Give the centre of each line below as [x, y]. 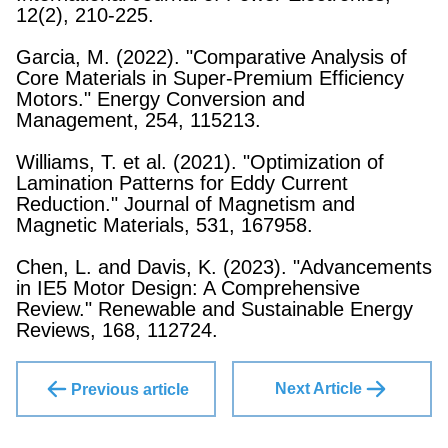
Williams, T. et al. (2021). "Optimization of [200, 162]
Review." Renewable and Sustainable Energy [214, 309]
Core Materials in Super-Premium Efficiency [210, 78]
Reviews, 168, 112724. [117, 330]
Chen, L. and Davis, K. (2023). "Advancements [224, 267]
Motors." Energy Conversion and [160, 99]
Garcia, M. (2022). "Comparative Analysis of [211, 57]
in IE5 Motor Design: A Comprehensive [188, 288]
